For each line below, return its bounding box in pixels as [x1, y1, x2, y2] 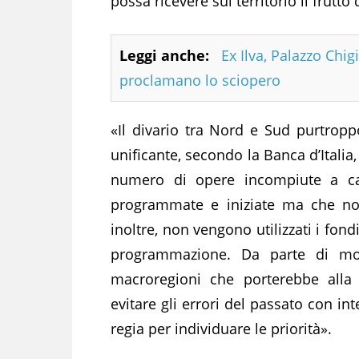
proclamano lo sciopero [119, 70, 280, 90]
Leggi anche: [119, 45, 209, 65]
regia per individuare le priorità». [111, 318, 332, 338]
